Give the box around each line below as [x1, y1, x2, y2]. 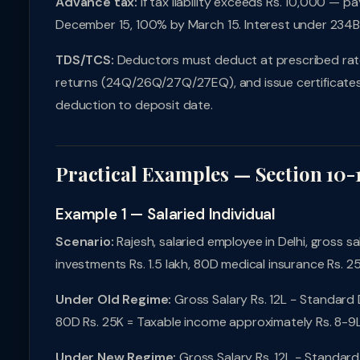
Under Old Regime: [55, 291, 172, 308]
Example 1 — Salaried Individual [55, 204, 276, 224]
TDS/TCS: [55, 51, 114, 68]
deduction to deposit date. [55, 96, 213, 113]
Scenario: [55, 233, 114, 250]
